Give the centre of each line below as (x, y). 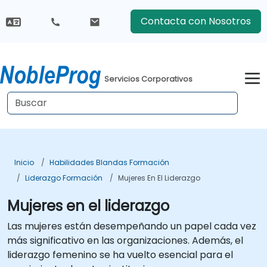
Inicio (24, 162)
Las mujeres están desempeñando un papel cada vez (132, 226)
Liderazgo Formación (64, 178)
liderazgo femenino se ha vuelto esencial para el (120, 255)
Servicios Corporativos (149, 79)
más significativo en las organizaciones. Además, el (125, 240)
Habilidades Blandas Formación (109, 162)
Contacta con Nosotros (195, 21)
